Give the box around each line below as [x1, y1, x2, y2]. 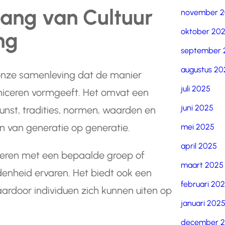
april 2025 [181, 141, 217, 151]
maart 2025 [181, 160, 224, 170]
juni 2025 [181, 103, 214, 113]
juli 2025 [181, 84, 211, 93]
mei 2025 [181, 122, 215, 132]
